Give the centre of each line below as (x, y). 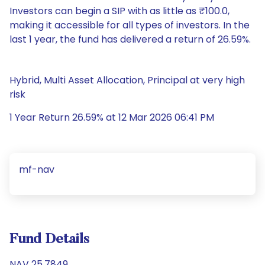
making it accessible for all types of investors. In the (130, 25)
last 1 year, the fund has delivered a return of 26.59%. (130, 39)
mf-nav (37, 169)
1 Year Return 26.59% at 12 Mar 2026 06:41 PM (112, 117)
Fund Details (49, 240)
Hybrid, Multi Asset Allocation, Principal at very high (127, 80)
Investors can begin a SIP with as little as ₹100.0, (119, 11)
